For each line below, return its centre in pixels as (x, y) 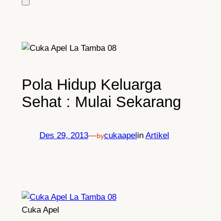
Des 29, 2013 (64, 135)
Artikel (157, 135)
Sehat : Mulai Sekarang (101, 102)
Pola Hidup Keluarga (91, 85)
